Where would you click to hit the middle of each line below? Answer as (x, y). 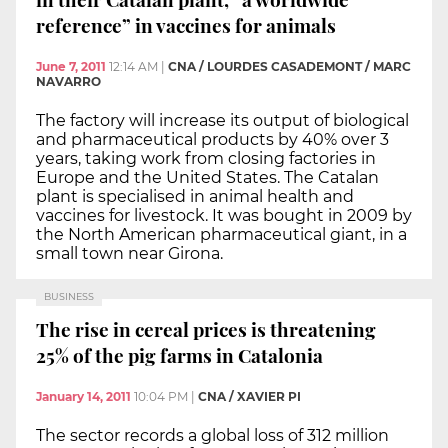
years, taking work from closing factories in (206, 159)
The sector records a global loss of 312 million (212, 436)
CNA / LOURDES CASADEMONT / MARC (289, 67)
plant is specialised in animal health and (195, 197)
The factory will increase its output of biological (222, 121)
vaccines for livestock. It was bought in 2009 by (224, 216)
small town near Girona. (129, 254)
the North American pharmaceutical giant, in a (221, 235)
